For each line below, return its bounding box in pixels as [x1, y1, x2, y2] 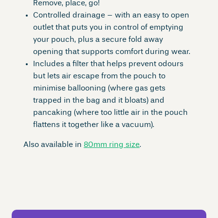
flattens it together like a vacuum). [33, 121, 154, 129]
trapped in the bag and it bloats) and [33, 97, 164, 105]
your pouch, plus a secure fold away [33, 36, 163, 44]
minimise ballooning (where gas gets [33, 85, 165, 93]
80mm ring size [84, 141, 140, 149]
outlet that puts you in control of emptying [33, 24, 183, 32]
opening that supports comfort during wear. [33, 48, 190, 56]
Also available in [23, 141, 84, 149]
